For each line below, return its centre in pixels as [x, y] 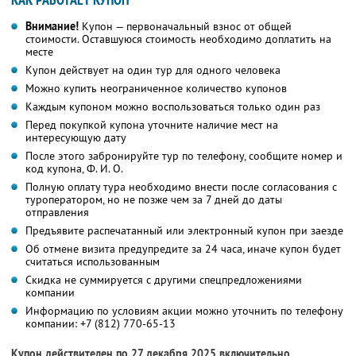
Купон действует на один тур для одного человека [153, 70]
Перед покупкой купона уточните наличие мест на [152, 125]
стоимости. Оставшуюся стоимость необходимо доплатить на [178, 39]
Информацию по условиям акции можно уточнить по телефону [184, 311]
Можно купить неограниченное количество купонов [156, 89]
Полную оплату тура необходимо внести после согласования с [181, 187]
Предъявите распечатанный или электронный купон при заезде [184, 231]
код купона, [56, 169]
